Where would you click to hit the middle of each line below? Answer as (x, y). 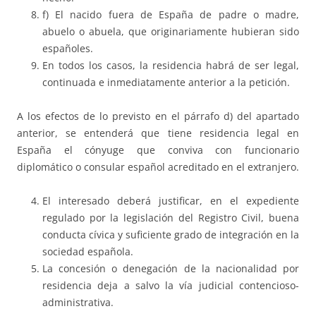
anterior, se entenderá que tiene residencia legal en (158, 133)
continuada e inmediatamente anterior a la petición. (166, 83)
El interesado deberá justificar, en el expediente (171, 201)
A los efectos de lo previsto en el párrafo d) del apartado (158, 116)
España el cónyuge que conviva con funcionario (158, 150)
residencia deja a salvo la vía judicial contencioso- (171, 286)
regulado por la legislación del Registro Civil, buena (171, 218)
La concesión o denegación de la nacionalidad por (171, 269)
